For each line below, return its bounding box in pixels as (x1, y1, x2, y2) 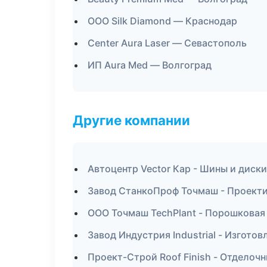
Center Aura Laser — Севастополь (88, 37, 247, 49)
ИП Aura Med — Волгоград (88, 59, 212, 71)
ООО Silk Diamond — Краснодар (88, 15, 237, 27)
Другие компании (73, 112, 190, 128)
